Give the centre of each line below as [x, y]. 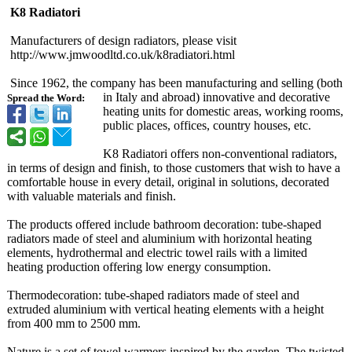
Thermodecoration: [54, 295]
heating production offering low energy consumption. [139, 267]
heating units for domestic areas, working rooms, [223, 111]
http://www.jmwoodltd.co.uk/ [83, 55]
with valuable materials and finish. [92, 196]
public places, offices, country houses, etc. [207, 125]
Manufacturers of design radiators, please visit [123, 40]
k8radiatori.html [196, 55]
